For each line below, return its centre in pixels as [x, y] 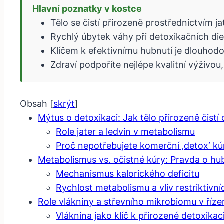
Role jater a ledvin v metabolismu [125, 132]
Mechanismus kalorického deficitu [128, 174]
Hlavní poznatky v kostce [87, 9]
